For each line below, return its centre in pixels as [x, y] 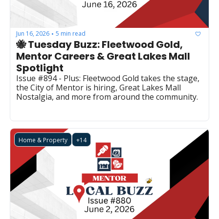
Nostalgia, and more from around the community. [107, 97]
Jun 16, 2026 [33, 34]
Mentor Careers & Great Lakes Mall [103, 56]
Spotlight [40, 68]
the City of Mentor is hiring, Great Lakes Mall [99, 87]
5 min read [71, 34]
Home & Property [43, 140]
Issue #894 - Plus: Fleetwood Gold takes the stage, [108, 78]
